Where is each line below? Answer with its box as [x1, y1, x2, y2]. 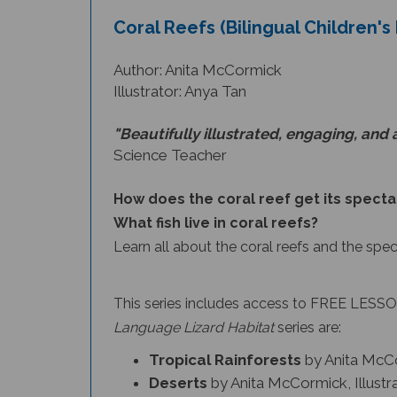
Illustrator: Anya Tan [113, 63, 246, 82]
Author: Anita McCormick [113, 42, 282, 60]
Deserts [149, 354, 211, 373]
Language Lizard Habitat [113, 300, 277, 317]
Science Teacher [113, 127, 227, 145]
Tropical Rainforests [149, 331, 305, 350]
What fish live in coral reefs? [113, 195, 318, 213]
